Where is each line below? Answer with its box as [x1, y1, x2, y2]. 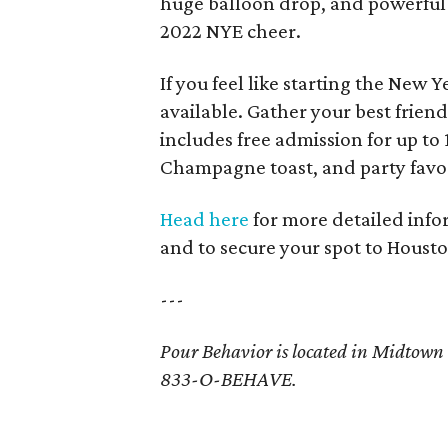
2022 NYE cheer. [160, 19, 302, 43]
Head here [160, 207, 250, 231]
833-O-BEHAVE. [160, 367, 298, 391]
